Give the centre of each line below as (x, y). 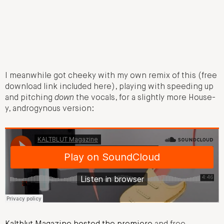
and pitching (30, 98)
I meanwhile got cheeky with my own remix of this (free (111, 76)
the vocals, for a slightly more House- (145, 98)
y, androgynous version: (49, 109)
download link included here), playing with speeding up (109, 87)
